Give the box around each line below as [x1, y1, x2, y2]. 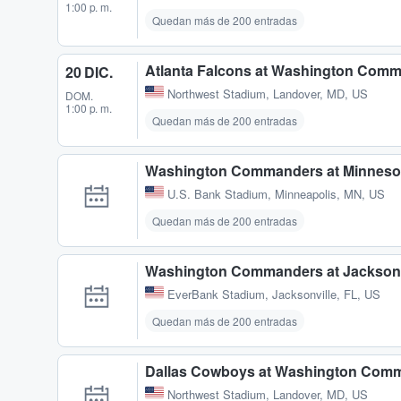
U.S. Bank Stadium [167, 184, 268, 202]
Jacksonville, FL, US [272, 285, 380, 303]
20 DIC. [65, 61, 113, 82]
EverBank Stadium [167, 285, 265, 303]
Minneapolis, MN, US [275, 184, 385, 202]
